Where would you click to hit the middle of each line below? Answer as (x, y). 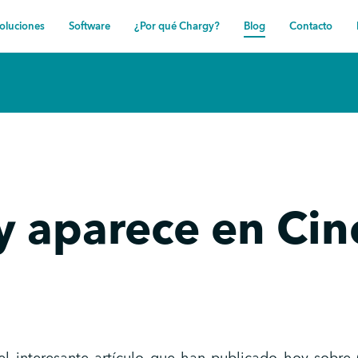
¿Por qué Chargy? (177, 26)
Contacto (311, 26)
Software (89, 26)
